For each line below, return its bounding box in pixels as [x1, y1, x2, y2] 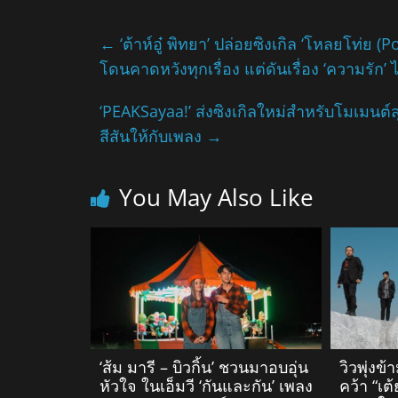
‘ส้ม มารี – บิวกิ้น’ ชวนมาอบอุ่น [99, 356, 308, 378]
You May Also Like [119, 181, 314, 214]
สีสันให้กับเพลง [99, 125, 206, 147]
